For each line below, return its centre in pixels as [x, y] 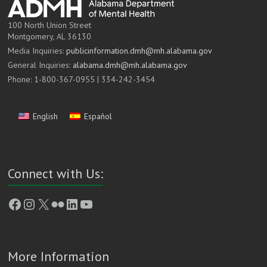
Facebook [36, 203]
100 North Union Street [50, 25]
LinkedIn [92, 203]
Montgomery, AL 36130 [50, 37]
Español [98, 116]
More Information [59, 256]
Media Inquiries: [37, 51]
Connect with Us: [56, 173]
